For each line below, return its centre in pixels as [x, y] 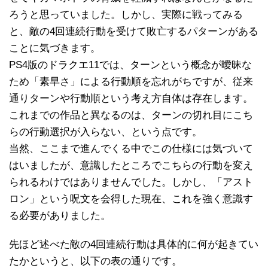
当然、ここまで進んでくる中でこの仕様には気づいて [131, 148]
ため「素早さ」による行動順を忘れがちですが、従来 [131, 81]
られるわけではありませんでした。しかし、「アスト [131, 182]
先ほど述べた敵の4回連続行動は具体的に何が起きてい [134, 244]
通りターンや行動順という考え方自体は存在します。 [131, 98]
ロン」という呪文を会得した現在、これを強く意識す [131, 199]
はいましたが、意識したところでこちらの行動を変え [131, 165]
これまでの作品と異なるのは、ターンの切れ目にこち [131, 115]
